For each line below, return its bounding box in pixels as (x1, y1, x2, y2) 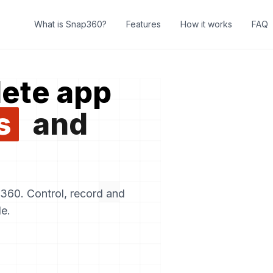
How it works (180, 19, 233, 29)
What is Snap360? (34, 19, 107, 29)
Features (126, 19, 161, 29)
